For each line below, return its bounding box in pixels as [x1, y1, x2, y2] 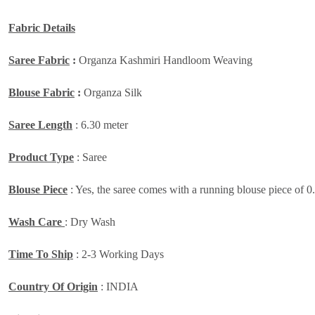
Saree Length [8, 118, 72, 131]
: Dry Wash [65, 215, 115, 228]
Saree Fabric [8, 53, 70, 66]
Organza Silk [81, 86, 142, 98]
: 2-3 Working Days [73, 247, 164, 260]
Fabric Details [8, 21, 75, 34]
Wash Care [8, 215, 65, 228]
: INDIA [98, 280, 139, 292]
